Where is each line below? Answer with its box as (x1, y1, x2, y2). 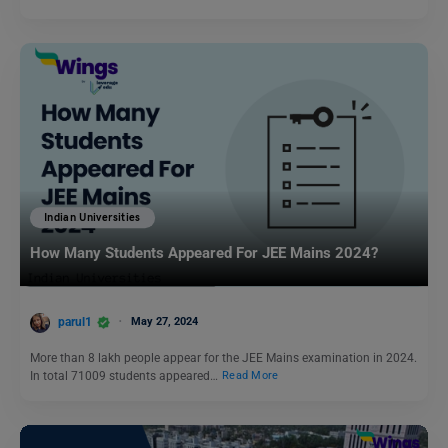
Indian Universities (44, 211, 141, 225)
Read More (222, 369, 279, 383)
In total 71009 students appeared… (30, 368, 221, 383)
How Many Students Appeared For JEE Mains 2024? (30, 244, 378, 263)
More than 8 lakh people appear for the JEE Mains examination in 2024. (30, 350, 417, 365)
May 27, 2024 (131, 314, 198, 328)
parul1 (58, 314, 92, 329)
